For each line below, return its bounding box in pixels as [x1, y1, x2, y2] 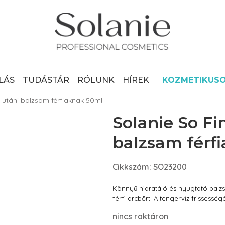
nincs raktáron [113, 211, 168, 221]
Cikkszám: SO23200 [113, 162, 187, 172]
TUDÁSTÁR [23, 75, 69, 85]
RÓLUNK [77, 75, 115, 85]
